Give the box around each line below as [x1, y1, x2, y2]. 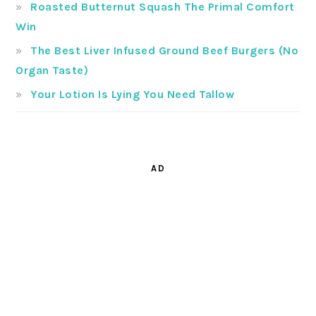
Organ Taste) [16, 63, 89, 78]
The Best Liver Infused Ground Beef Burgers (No [30, 44, 299, 58]
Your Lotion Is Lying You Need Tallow [30, 87, 235, 102]
